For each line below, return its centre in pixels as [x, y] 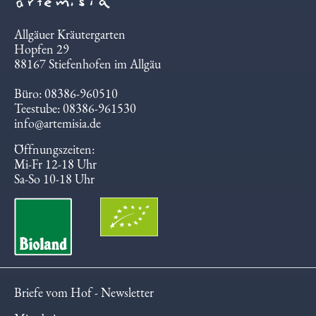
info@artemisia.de [57, 130]
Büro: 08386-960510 [66, 100]
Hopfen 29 [42, 56]
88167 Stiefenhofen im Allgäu [87, 71]
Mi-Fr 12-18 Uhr [55, 171]
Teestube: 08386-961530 [75, 115]
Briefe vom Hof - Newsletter [84, 299]
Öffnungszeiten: [54, 156]
